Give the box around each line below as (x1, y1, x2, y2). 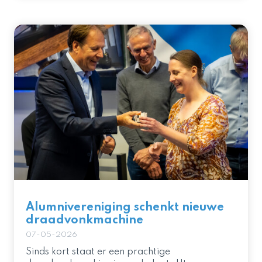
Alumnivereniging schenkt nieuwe (26, 202, 224, 214)
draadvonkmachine (26, 215, 143, 227)
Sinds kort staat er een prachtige (26, 247, 170, 257)
